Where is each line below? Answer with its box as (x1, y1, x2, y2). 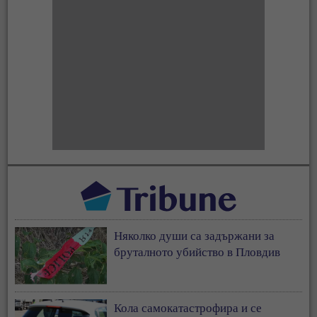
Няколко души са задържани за (114, 226, 275, 243)
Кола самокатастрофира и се (114, 299, 263, 316)
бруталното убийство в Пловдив (114, 243, 281, 260)
